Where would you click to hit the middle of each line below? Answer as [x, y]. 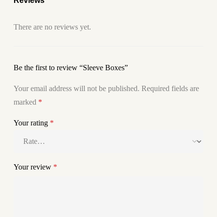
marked [26, 102]
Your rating [32, 123]
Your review [33, 167]
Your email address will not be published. [77, 89]
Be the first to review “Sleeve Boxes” [71, 68]
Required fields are [170, 89]
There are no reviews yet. [52, 27]
